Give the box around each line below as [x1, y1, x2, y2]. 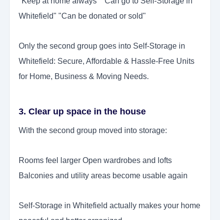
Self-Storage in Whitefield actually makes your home [19, 201, 200, 210]
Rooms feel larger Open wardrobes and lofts [19, 156, 172, 165]
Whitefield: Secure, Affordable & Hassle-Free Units [19, 57, 194, 66]
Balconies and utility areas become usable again [19, 171, 190, 180]
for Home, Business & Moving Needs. [19, 72, 151, 81]
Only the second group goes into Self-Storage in [19, 42, 185, 51]
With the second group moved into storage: [19, 126, 169, 135]
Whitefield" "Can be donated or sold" [19, 12, 146, 21]
